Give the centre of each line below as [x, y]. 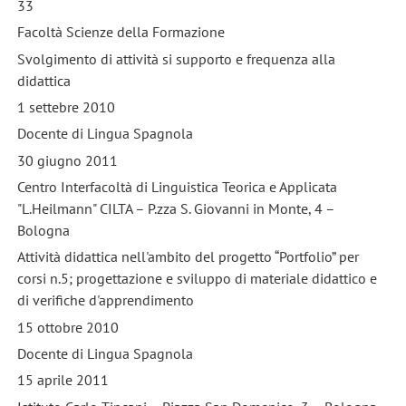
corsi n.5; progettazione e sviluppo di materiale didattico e [197, 279]
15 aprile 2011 [63, 380]
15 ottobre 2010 [68, 327]
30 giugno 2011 [67, 160]
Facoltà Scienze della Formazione [121, 32]
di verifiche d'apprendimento [105, 300]
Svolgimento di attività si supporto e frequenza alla [176, 58]
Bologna [43, 231]
